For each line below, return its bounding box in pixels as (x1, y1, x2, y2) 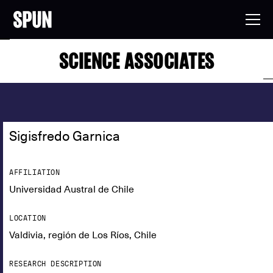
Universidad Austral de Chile (9, 183, 134, 196)
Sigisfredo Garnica (9, 128, 120, 144)
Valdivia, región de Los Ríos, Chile (9, 229, 157, 241)
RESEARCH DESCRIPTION (9, 260, 102, 268)
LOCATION (9, 214, 46, 222)
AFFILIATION (9, 168, 60, 177)
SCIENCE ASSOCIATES (58, 48, 214, 74)
